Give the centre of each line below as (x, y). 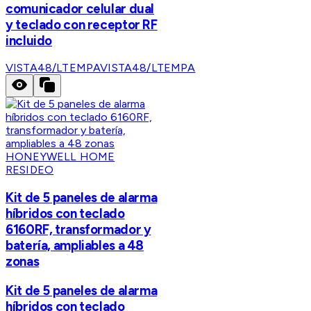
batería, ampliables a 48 (75, 246)
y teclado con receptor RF (82, 24)
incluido (29, 40)
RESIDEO (30, 170)
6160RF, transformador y (78, 230)
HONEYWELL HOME (60, 157)
